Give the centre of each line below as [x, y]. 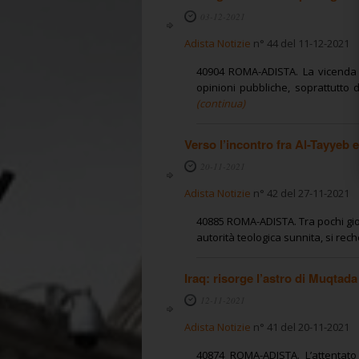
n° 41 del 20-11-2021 [300, 327]
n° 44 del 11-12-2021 [300, 43]
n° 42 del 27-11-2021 [300, 193]
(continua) [220, 103]
